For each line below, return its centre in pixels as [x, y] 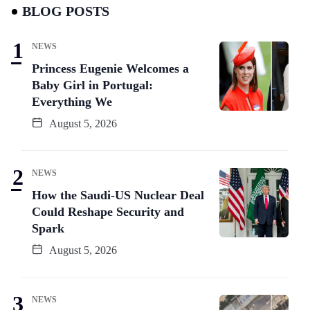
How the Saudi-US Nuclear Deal [118, 195]
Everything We [72, 101]
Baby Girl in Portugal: [92, 85]
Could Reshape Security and [108, 211]
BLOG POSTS [66, 11]
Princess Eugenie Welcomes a [110, 68]
